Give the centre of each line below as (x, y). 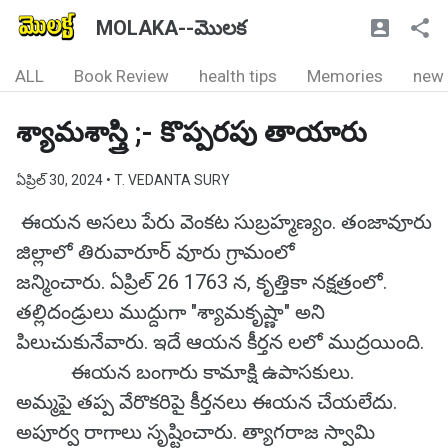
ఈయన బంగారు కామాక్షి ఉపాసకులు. (185, 372)
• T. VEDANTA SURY (168, 180)
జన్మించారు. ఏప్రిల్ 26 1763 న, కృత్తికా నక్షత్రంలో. (201, 282)
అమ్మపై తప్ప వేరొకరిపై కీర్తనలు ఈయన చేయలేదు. (206, 402)
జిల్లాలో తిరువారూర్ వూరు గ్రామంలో (155, 252)
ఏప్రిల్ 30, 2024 (61, 180)
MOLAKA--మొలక (171, 28)
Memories (345, 76)
